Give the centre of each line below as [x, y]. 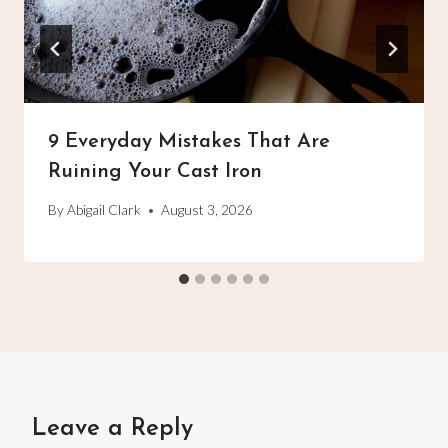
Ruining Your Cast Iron [155, 171]
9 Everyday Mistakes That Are [189, 141]
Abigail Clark [104, 210]
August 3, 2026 [207, 210]
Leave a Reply [112, 429]
